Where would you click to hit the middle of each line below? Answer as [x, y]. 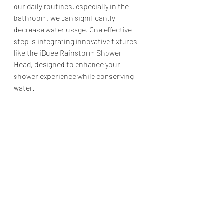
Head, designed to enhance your [68, 64]
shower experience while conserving [74, 76]
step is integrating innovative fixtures [76, 41]
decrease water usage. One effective [73, 29]
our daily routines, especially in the [72, 6]
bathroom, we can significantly [65, 18]
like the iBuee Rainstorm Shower [68, 53]
